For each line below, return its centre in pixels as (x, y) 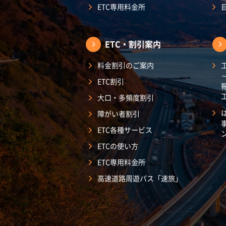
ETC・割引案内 (133, 44)
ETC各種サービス (125, 130)
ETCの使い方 (118, 146)
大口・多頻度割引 (126, 98)
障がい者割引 (119, 114)
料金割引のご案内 (126, 65)
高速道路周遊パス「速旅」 (140, 178)
